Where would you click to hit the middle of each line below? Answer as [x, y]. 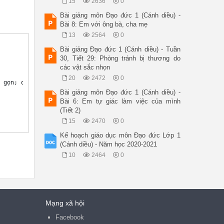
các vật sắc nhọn [85, 67]
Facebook [70, 217]
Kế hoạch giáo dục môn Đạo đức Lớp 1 [120, 135]
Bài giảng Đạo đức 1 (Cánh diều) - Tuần [120, 49]
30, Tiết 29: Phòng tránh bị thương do [120, 58]
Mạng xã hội [65, 203]
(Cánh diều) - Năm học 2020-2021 [108, 144]
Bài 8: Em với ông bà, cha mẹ [103, 24]
